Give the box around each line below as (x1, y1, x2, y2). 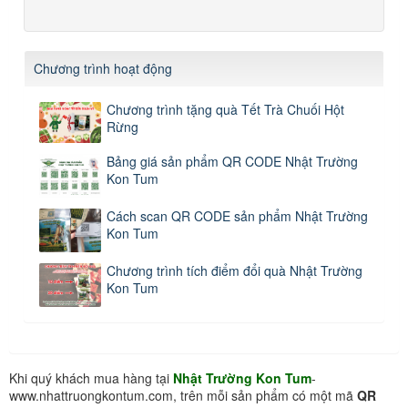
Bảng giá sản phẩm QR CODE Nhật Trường (107, 151, 358, 170)
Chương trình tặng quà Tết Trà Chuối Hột (107, 99, 344, 118)
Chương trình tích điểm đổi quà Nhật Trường (107, 260, 362, 280)
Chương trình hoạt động (34, 58, 172, 77)
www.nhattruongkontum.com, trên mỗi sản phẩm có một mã (9, 385, 357, 404)
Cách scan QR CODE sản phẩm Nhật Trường (107, 206, 368, 225)
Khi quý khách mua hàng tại (9, 368, 173, 387)
